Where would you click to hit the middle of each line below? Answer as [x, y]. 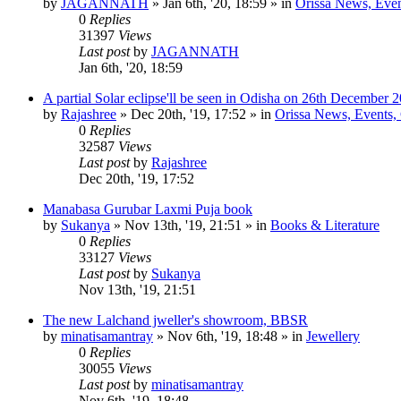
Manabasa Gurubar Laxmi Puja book [148, 209]
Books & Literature [325, 225]
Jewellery [333, 336]
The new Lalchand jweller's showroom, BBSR [175, 320]
